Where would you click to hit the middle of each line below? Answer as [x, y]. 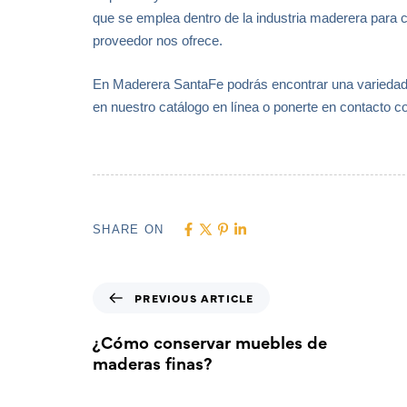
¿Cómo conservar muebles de [210, 341]
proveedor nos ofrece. [158, 41]
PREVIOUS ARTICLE [194, 298]
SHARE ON [129, 230]
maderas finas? [153, 362]
